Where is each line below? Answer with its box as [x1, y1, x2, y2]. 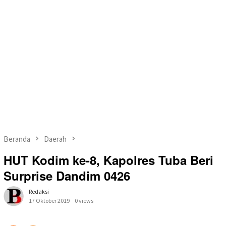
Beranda [4, 134, 30, 144]
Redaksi [29, 188, 49, 196]
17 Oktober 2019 [29, 197, 70, 205]
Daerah [44, 134, 67, 144]
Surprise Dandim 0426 [4, 167, 130, 185]
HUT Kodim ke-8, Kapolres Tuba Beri [4, 151, 213, 169]
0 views [75, 197, 93, 205]
